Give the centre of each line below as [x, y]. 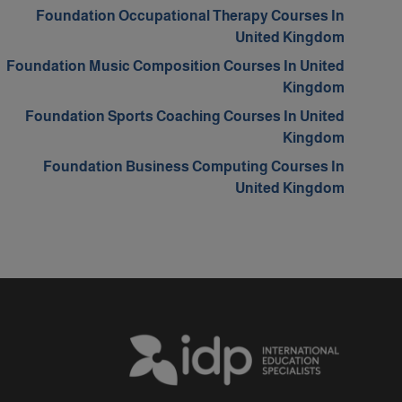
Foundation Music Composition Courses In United [175, 66]
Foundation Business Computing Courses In [194, 166]
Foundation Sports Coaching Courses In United [185, 116]
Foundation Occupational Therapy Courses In [190, 16]
